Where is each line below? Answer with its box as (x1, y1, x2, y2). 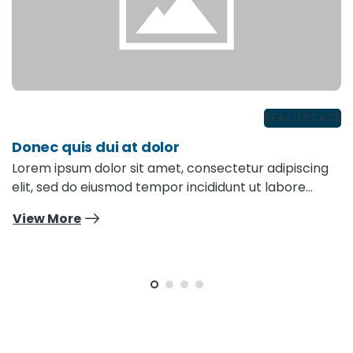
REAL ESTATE (263, 111, 341, 125)
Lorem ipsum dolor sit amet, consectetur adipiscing (12, 159, 329, 178)
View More (13, 209, 81, 228)
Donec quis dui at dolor (12, 136, 180, 157)
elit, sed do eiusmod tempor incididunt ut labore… (12, 178, 313, 197)
